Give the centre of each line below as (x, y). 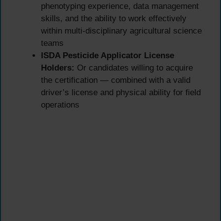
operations (60, 105)
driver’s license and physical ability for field (121, 93)
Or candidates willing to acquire (134, 68)
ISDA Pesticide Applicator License (108, 56)
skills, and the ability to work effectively (114, 19)
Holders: (58, 68)
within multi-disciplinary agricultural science (121, 31)
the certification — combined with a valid (116, 80)
